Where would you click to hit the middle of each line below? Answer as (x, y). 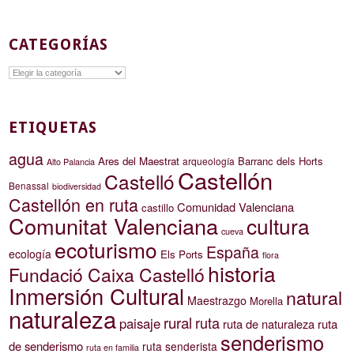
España (233, 252)
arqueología (209, 161)
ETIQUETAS (53, 128)
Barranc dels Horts (281, 161)
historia (242, 273)
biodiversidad (77, 186)
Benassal (29, 186)
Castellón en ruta (74, 205)
